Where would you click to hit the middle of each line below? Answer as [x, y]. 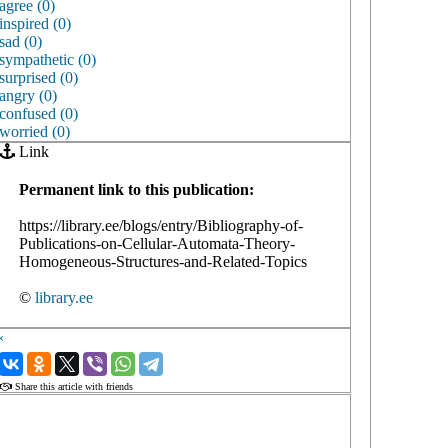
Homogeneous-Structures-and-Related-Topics [163, 262]
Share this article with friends [72, 387]
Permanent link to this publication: [136, 190]
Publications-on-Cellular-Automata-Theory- [157, 244]
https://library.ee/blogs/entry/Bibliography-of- [161, 226]
